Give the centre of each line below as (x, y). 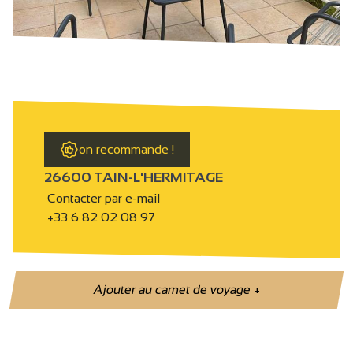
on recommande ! (126, 149)
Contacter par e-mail (102, 198)
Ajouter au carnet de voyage (174, 290)
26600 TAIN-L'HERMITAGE (134, 178)
